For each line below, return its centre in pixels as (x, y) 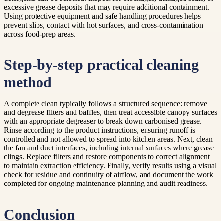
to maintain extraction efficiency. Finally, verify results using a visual (110, 166)
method (28, 83)
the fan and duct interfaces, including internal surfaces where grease (109, 148)
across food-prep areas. (40, 34)
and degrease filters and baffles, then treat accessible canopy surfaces (110, 112)
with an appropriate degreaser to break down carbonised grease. (103, 121)
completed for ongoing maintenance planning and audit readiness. (106, 184)
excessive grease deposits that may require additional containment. (107, 7)
